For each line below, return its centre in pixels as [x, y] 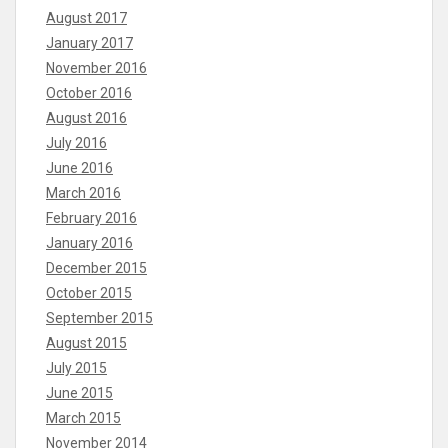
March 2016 [83, 193]
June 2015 [79, 393]
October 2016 [89, 93]
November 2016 [96, 68]
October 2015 [89, 293]
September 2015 [99, 318]
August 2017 [86, 18]
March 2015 [83, 418]
